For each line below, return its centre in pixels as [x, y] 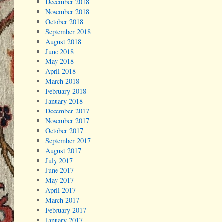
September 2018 [68, 32]
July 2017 [59, 161]
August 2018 [63, 42]
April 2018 [61, 71]
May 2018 [60, 61]
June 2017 [60, 170]
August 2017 [63, 151]
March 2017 [62, 200]
